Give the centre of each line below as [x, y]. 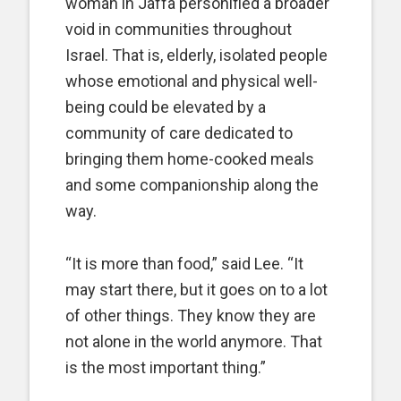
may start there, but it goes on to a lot [196, 290]
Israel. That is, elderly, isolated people [196, 55]
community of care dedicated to [179, 133]
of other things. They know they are [191, 316]
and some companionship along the [192, 185]
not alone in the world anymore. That [194, 341]
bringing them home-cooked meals [190, 159]
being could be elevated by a [166, 107]
